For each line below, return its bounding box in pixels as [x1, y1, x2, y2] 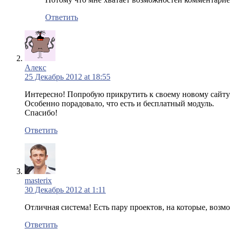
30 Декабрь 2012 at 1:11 [25, 185, 106, 194]
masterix [25, 176, 52, 185]
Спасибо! [25, 108, 57, 117]
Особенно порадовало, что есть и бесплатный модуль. [25, 99, 214, 108]
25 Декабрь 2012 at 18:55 [25, 72, 110, 81]
